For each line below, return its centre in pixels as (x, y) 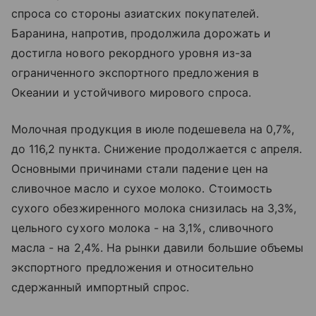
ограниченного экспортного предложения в (135, 73)
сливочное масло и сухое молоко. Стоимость (142, 189)
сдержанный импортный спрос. (101, 287)
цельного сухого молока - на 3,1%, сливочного (143, 228)
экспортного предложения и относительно (133, 268)
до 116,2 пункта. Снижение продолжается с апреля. (157, 149)
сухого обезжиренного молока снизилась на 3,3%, (154, 208)
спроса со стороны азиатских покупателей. (135, 14)
